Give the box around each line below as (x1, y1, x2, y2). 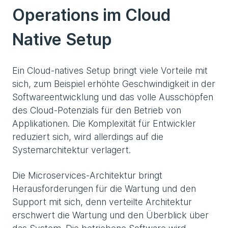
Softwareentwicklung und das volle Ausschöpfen (12, 91, 213, 102)
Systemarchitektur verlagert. (12, 144, 131, 155)
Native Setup (12, 29, 112, 49)
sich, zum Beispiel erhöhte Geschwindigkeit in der (12, 78, 215, 89)
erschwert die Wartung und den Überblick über (12, 209, 209, 220)
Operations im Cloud (12, 5, 170, 25)
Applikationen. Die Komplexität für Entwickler (12, 118, 196, 129)
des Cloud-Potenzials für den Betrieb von (12, 104, 181, 116)
